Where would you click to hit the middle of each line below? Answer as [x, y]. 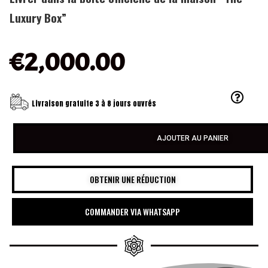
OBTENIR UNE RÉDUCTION [133, 179]
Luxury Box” [38, 17]
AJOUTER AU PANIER [193, 138]
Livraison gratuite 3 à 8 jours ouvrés [95, 103]
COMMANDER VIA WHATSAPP [133, 211]
